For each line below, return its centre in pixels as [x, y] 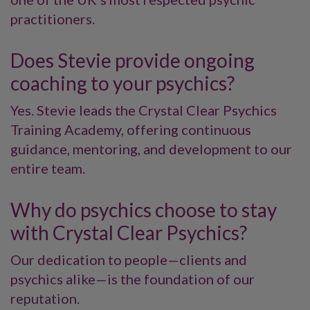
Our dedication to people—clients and [129, 259]
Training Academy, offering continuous [131, 129]
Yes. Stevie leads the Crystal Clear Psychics [144, 110]
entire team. [48, 168]
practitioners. [53, 19]
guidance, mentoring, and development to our [151, 149]
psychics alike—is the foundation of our [133, 279]
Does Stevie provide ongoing [133, 60]
